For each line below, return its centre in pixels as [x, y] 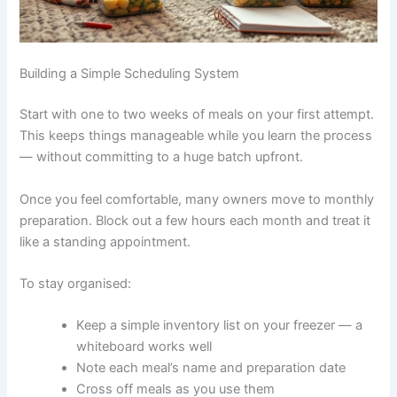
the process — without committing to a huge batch [174, 330]
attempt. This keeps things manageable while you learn [186, 309]
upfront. [44, 351]
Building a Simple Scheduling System [130, 247]
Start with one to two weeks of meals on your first [170, 288]
